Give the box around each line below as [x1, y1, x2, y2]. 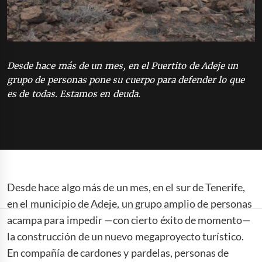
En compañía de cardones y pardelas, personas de [7, 246, 229, 259]
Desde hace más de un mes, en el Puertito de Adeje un [7, 60, 239, 72]
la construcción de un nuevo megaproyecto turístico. [7, 229, 244, 243]
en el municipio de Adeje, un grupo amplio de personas [7, 196, 252, 210]
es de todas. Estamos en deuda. [7, 88, 140, 100]
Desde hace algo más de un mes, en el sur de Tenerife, [7, 180, 246, 194]
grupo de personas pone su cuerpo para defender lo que [7, 74, 244, 86]
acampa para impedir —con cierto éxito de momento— [7, 213, 251, 226]
